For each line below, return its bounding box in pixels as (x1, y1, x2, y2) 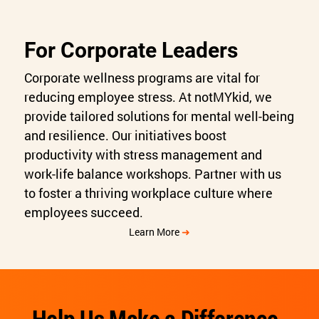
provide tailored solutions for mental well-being (24, 107, 295, 125)
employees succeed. (24, 203, 144, 221)
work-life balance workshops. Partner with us (24, 164, 282, 182)
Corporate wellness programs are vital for (24, 68, 261, 86)
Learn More (128, 225, 182, 239)
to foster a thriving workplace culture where (24, 184, 273, 202)
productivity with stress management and (24, 145, 263, 163)
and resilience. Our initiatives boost (24, 126, 227, 144)
